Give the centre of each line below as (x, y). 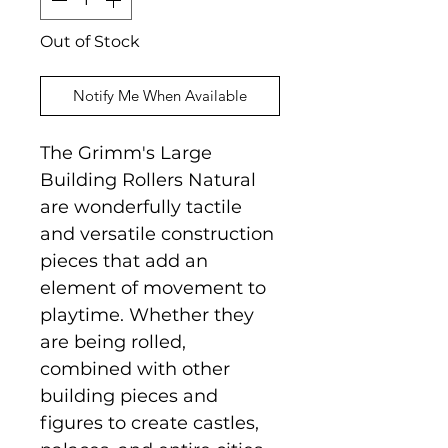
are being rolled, (113, 341)
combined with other (135, 368)
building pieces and (129, 395)
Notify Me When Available (160, 95)
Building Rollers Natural (148, 179)
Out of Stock (90, 41)
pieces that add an (124, 260)
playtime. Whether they (147, 314)
